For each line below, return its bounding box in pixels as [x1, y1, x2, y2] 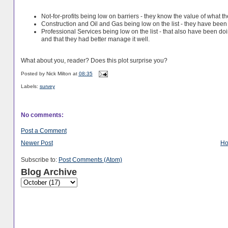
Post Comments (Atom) [58, 156, 122, 163]
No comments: [20, 111, 64, 119]
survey [39, 83, 55, 90]
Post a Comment [20, 127, 67, 134]
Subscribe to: [20, 156, 59, 163]
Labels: [20, 83, 40, 90]
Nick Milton [46, 70, 71, 76]
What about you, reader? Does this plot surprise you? [20, 57, 167, 64]
